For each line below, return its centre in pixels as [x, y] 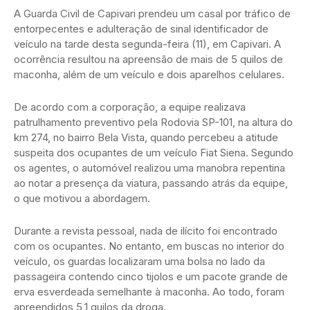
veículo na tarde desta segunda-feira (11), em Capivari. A [147, 44]
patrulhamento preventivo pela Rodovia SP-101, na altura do [153, 122]
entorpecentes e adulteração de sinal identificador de [141, 29]
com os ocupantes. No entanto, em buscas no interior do [149, 246]
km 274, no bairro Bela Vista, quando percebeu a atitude [146, 138]
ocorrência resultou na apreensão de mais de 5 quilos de [148, 60]
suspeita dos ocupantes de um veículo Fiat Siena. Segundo [154, 153]
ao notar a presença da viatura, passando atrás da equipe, [151, 183]
